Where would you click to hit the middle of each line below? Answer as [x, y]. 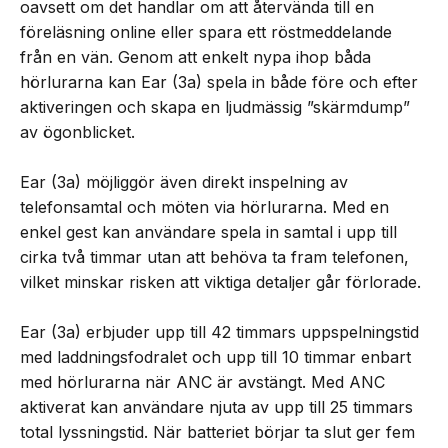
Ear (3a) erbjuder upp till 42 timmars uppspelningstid [219, 332]
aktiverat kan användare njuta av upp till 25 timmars [216, 407]
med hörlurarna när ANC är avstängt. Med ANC [202, 382]
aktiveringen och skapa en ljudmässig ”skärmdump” [215, 107]
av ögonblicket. [77, 132]
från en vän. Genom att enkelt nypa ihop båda [195, 57]
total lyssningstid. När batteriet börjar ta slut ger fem [217, 432]
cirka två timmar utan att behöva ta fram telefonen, [214, 257]
